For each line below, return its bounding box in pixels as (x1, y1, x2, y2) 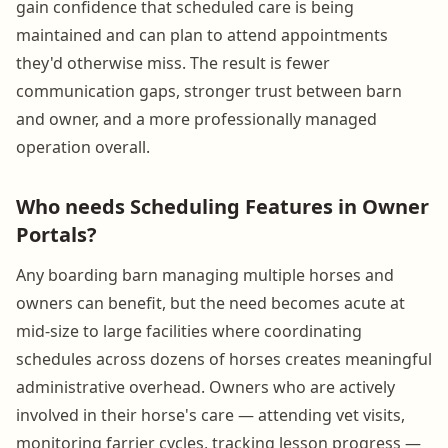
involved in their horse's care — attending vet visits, (16, 403, 405, 426)
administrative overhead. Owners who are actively (16, 375, 395, 398)
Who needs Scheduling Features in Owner (16, 192, 429, 220)
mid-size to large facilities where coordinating (16, 319, 362, 342)
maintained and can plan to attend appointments (16, 23, 388, 46)
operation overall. (16, 135, 150, 158)
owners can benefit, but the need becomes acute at (16, 291, 405, 314)
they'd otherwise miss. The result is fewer (16, 51, 330, 74)
